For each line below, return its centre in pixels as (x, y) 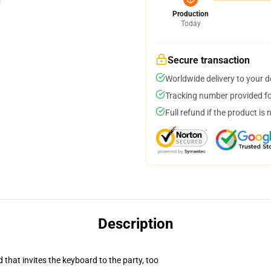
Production (191, 14)
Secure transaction (209, 60)
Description (135, 224)
